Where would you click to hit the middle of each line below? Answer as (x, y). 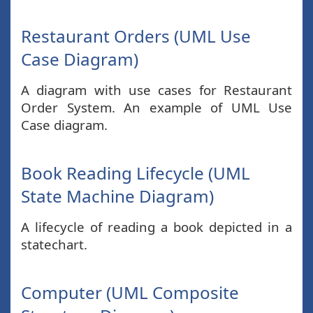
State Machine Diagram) (117, 196)
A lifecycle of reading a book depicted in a (156, 227)
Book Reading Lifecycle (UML (136, 173)
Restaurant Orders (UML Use (136, 36)
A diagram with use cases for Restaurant (156, 90)
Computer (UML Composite (130, 292)
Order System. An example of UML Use (156, 107)
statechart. (54, 244)
